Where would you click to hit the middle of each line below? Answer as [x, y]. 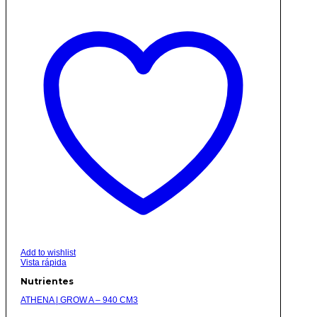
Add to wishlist [48, 253]
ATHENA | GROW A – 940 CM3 [79, 300]
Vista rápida [44, 263]
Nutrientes [47, 282]
